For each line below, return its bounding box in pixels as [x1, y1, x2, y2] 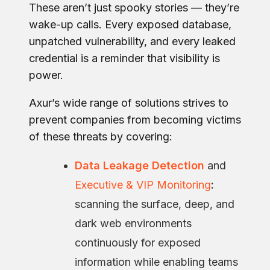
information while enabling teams [75, 255, 238, 268]
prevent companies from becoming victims [29, 113, 241, 126]
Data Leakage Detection [75, 159, 204, 172]
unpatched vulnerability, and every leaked [29, 34, 236, 48]
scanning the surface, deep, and [75, 197, 234, 210]
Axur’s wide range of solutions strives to [29, 96, 228, 109]
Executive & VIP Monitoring [75, 178, 211, 191]
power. [29, 68, 63, 81]
